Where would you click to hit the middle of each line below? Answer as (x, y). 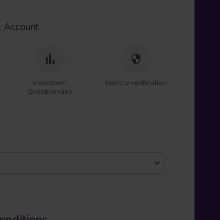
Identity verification (136, 83)
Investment (50, 83)
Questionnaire (50, 92)
